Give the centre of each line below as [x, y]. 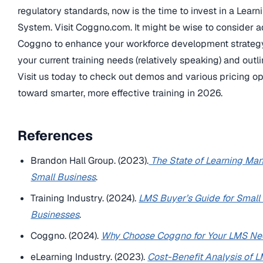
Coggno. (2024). [66, 235]
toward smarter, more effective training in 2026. [120, 93]
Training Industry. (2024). [85, 198]
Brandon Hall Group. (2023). [90, 160]
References [55, 135]
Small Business [63, 177]
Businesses [55, 214]
